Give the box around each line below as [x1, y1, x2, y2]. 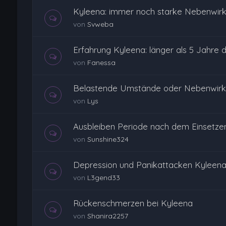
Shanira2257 [87, 211, 128, 220]
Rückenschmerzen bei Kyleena [73, 198, 193, 208]
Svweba [87, 20, 114, 29]
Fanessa [87, 58, 116, 67]
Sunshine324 [87, 135, 129, 144]
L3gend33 [87, 173, 120, 182]
